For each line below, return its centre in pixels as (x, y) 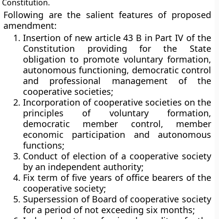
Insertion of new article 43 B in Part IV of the (117, 38)
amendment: (30, 25)
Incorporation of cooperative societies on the (117, 102)
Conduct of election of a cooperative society (117, 156)
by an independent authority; (84, 167)
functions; (44, 145)
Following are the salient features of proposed (107, 15)
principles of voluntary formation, (117, 113)
